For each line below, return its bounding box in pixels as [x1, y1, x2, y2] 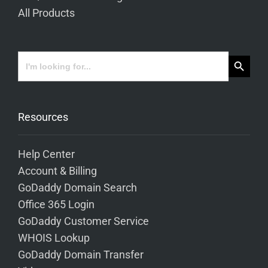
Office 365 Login [18, 198, 95, 211]
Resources [18, 110, 68, 123]
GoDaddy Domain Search [18, 181, 137, 194]
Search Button [228, 47, 263, 62]
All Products [18, 7, 75, 19]
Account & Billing [18, 165, 97, 177]
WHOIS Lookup [18, 232, 90, 244]
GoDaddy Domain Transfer [18, 248, 144, 261]
